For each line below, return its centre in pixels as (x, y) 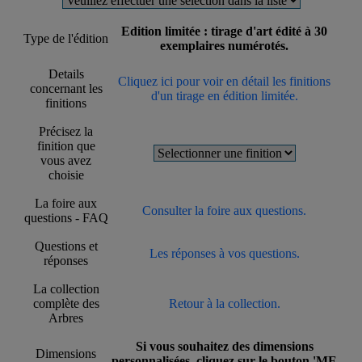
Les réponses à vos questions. (224, 254)
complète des (66, 304)
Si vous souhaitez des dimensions (224, 347)
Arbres (66, 318)
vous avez (66, 161)
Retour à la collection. (224, 304)
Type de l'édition (66, 39)
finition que (66, 146)
